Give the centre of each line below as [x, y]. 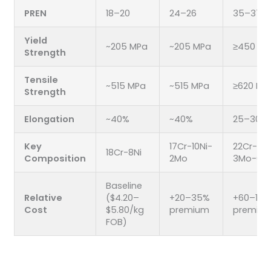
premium [189, 210]
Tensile [41, 80]
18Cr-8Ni [123, 152]
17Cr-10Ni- [191, 146]
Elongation [49, 119]
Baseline [124, 185]
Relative [43, 198]
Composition [55, 158]
